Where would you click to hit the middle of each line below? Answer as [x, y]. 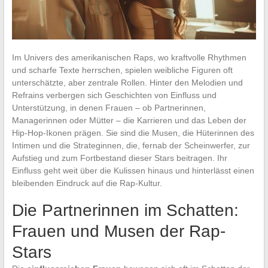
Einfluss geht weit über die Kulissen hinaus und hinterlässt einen [133, 170]
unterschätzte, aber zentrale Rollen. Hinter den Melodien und [127, 82]
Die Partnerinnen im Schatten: [125, 210]
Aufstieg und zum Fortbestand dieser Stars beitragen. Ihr [119, 158]
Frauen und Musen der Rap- [118, 231]
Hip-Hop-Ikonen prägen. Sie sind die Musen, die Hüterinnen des [133, 133]
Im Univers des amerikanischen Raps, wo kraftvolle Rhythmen [129, 57]
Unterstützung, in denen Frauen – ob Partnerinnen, [109, 107]
